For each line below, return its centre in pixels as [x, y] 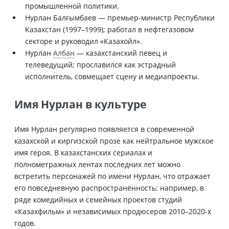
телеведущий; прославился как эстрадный [100, 64]
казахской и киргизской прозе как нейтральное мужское [114, 141]
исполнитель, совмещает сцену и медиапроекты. [112, 76]
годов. [25, 223]
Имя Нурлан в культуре [80, 104]
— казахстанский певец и [121, 53]
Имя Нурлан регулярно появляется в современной [104, 129]
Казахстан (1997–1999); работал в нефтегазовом [109, 29]
